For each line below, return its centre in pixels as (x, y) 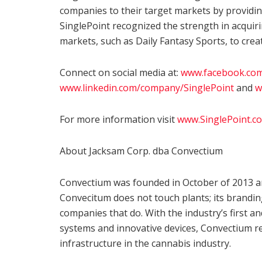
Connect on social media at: (120, 72)
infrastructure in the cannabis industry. (145, 243)
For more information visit (118, 119)
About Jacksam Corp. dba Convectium (141, 151)
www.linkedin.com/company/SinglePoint (147, 87)
